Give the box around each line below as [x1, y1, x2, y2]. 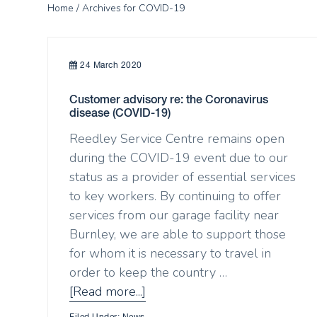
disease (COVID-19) [69, 105, 171, 120]
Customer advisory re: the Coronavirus [69, 92, 269, 106]
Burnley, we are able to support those [69, 226, 287, 243]
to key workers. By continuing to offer [69, 188, 282, 205]
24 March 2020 [80, 59, 142, 70]
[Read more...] [69, 283, 146, 301]
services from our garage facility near [69, 207, 279, 224]
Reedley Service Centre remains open [69, 130, 285, 148]
